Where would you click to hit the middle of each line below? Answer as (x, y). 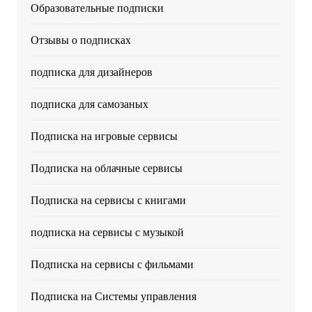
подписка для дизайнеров (91, 72)
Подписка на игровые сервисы (104, 136)
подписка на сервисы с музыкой (107, 232)
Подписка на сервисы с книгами (108, 200)
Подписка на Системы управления (113, 296)
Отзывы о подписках (80, 40)
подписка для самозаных (89, 104)
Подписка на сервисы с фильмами (112, 264)
